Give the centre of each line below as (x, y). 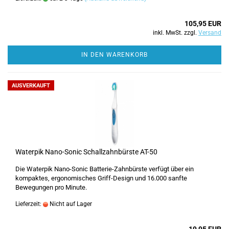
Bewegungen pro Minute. (51, 187)
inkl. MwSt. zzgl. (176, 33)
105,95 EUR (203, 24)
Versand (210, 33)
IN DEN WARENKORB (114, 55)
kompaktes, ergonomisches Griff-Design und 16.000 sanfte (101, 178)
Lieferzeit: (29, 204)
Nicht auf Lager (70, 204)
